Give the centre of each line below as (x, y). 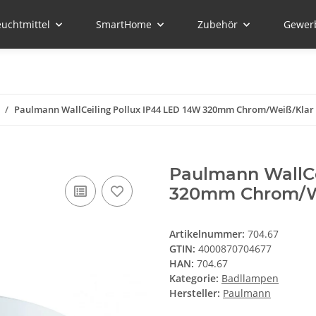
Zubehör (218, 24)
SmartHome (124, 24)
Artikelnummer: (208, 234)
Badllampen (250, 279)
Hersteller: (195, 293)
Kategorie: (195, 279)
